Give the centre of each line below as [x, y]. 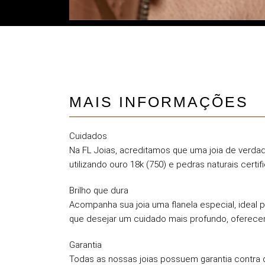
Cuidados [88, 136]
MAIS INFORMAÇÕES [159, 102]
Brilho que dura [99, 190]
